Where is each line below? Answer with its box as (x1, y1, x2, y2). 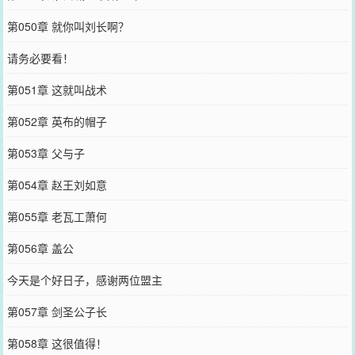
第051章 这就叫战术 (6, 81, 107, 97)
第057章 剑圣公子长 (6, 303, 107, 319)
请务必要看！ (6, 49, 74, 66)
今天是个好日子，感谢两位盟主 (6, 271, 162, 288)
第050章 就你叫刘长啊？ (6, 17, 129, 34)
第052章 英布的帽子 (6, 113, 107, 129)
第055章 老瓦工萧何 (6, 208, 107, 224)
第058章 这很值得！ (6, 334, 107, 351)
